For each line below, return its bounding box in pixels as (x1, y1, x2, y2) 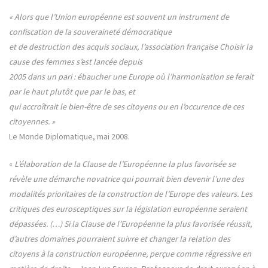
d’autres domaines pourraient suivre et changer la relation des (9, 233, 230, 245)
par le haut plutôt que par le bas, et (9, 86, 135, 98)
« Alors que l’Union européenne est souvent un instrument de (9, 11, 229, 23)
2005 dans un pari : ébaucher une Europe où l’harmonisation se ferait (9, 71, 254, 83)
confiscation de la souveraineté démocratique (9, 26, 172, 38)
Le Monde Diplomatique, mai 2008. (9, 131, 130, 142)
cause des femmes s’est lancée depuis (9, 56, 142, 68)
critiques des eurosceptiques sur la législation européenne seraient (9, 203, 247, 215)
